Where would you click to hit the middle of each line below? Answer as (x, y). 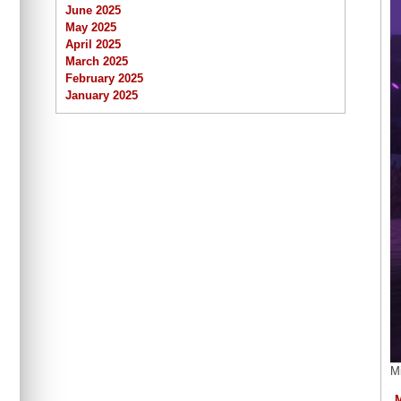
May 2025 (91, 28)
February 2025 (104, 79)
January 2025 (102, 96)
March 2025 (97, 62)
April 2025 (93, 45)
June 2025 (93, 11)
